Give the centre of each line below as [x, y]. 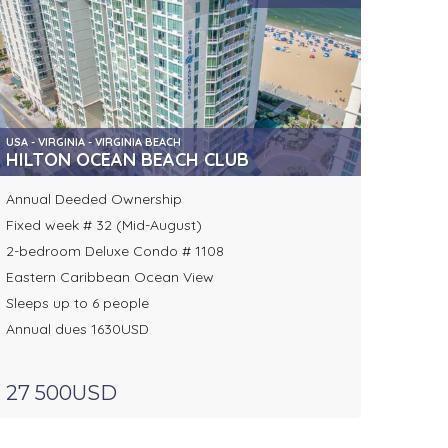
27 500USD [61, 393]
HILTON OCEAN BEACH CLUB [127, 160]
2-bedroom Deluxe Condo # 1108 [114, 251]
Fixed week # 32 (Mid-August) [103, 225]
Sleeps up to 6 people [77, 303]
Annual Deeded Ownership [93, 199]
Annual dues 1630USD [77, 329]
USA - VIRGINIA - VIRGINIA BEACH [93, 142]
